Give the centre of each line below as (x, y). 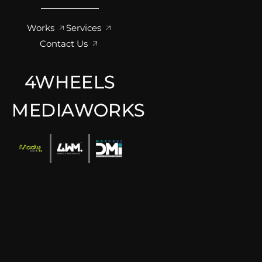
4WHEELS (70, 82)
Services (83, 28)
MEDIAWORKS (78, 111)
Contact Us (64, 44)
